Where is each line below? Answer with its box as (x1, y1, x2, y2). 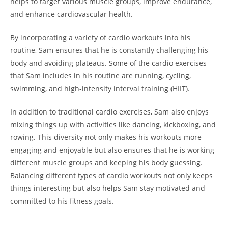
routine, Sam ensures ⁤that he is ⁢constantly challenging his (10, 45, 208, 55)
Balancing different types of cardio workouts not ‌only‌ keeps (10, 170, 213, 181)
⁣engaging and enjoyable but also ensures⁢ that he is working (10, 145, 214, 155)
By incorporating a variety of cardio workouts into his (10, 33, 190, 43)
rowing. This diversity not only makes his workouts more (10, 132, 202, 142)
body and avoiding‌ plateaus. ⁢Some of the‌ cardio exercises (10, 58, 207, 68)
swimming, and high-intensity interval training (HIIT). (10, 83, 190, 94)
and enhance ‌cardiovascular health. (10, 9, 133, 19)
